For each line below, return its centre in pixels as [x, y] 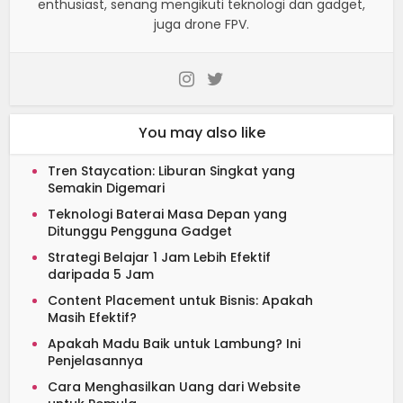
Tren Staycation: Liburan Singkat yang [172, 170]
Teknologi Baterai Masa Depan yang [168, 214]
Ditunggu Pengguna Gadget [140, 231]
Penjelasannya [96, 360]
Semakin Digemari [107, 188]
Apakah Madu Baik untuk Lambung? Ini [175, 343]
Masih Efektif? [93, 317]
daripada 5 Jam [101, 274]
